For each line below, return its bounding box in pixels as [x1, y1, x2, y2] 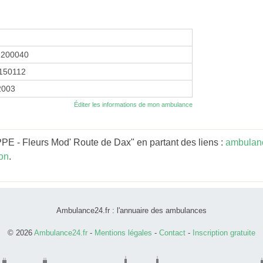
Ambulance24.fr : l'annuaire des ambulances [56, 205, 207, 215]
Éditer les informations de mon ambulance [74, 100, 193, 108]
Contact [159, 228, 186, 237]
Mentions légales [95, 228, 152, 237]
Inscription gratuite [193, 228, 255, 237]
